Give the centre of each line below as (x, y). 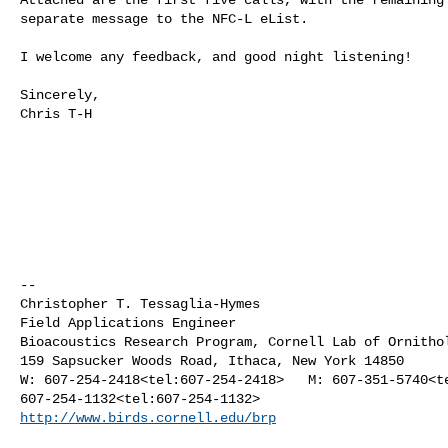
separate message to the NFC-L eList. (164, 18)
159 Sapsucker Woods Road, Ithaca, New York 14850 (212, 360)
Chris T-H (56, 113)
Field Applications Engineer (128, 322)
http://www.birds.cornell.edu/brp (148, 417)
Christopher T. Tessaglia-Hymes (140, 303)
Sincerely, (60, 94)
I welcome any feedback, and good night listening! (216, 56)
